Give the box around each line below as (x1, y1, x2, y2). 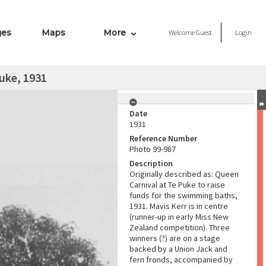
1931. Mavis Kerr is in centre (129, 201, 228, 211)
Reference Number (129, 133, 197, 144)
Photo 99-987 (129, 144, 176, 154)
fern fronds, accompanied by (129, 254, 233, 265)
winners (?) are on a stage (129, 233, 220, 243)
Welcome (169, 28, 196, 37)
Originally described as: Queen (129, 169, 239, 179)
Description (129, 158, 173, 169)
